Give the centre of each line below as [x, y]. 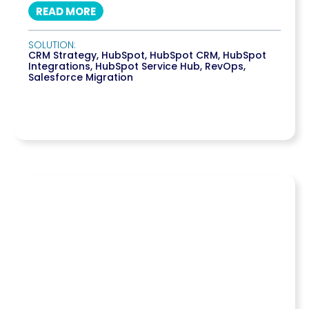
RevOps [224, 66]
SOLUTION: [52, 45]
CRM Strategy [62, 55]
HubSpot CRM [184, 55]
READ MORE [66, 11]
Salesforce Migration [81, 77]
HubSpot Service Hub [148, 66]
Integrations [59, 66]
